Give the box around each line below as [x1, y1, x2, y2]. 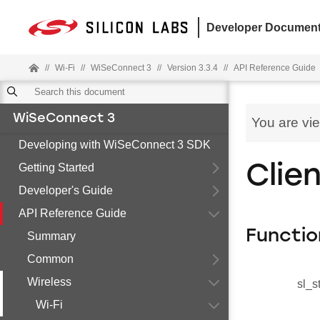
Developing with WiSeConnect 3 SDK [19, 139, 211, 151]
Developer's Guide [19, 184, 113, 196]
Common [27, 253, 74, 265]
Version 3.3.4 [167, 63, 218, 73]
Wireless [27, 276, 71, 288]
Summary [27, 230, 76, 242]
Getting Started [19, 161, 94, 174]
